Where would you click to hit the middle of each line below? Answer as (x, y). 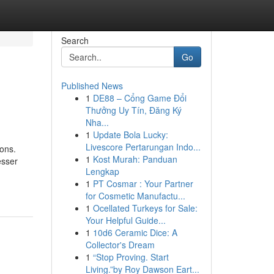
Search (75, 40)
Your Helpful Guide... (125, 220)
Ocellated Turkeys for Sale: (145, 208)
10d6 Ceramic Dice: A (135, 232)
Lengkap (102, 171)
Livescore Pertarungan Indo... (143, 147)
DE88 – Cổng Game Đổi (139, 98)
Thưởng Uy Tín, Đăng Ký (133, 110)
